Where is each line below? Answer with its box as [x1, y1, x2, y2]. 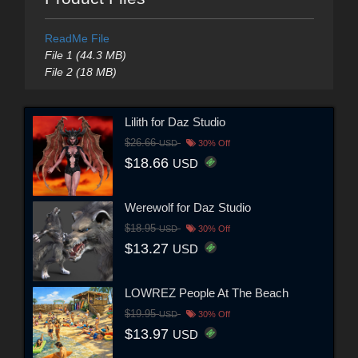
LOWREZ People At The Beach [125, 285, 288, 300]
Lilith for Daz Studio [125, 114, 225, 129]
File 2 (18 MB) [44, 66, 117, 79]
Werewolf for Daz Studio [125, 200, 251, 214]
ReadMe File [44, 32, 109, 46]
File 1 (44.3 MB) [44, 49, 126, 62]
